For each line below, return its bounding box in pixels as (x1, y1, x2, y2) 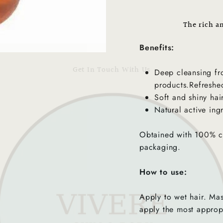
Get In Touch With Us (72, 50, 151, 62)
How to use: (139, 166, 190, 178)
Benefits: (139, 42, 177, 53)
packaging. (139, 141, 181, 153)
